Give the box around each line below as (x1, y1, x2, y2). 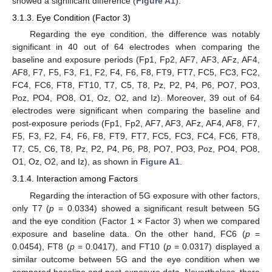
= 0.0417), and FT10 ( (74, 241, 166, 251)
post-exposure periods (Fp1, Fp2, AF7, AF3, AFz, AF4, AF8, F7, (12, 118, 260, 129)
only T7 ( (12, 203, 50, 213)
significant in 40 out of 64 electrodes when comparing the (12, 42, 260, 52)
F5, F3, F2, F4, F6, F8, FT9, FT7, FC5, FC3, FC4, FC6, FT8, (12, 131, 260, 141)
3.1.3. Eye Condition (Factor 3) (12, 13, 131, 23)
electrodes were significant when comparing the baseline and (12, 106, 260, 116)
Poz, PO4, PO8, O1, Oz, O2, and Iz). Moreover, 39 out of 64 (12, 93, 260, 103)
